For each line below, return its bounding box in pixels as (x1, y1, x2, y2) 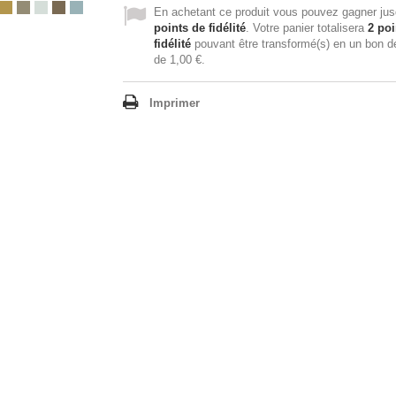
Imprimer (149, 96, 200, 110)
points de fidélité (154, 21, 246, 34)
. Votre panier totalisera (246, 21, 368, 34)
